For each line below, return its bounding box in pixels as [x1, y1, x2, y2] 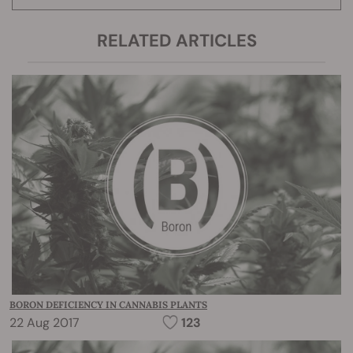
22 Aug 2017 [9, 314, 80, 332]
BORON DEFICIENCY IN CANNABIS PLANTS [9, 299, 207, 311]
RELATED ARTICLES [96, 29, 257, 53]
